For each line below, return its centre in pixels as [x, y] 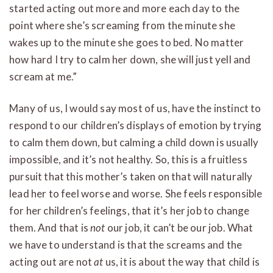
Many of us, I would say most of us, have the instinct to [135, 108]
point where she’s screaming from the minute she [122, 25]
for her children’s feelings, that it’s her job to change [129, 210]
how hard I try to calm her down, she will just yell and [130, 59]
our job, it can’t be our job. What [179, 227]
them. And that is [50, 227]
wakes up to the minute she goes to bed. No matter [127, 42]
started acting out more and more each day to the [125, 8]
